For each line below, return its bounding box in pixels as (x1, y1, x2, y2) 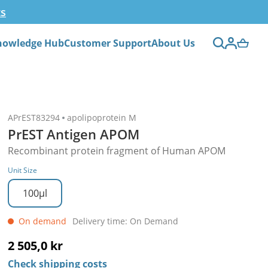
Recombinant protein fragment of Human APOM (7, 144, 226, 157)
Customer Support (64, 36, 151, 50)
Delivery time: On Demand (72, 215, 178, 227)
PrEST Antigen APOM (7, 125, 139, 143)
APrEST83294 (7, 112, 60, 123)
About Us (151, 36, 195, 50)
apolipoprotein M (66, 112, 136, 123)
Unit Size (7, 165, 37, 175)
